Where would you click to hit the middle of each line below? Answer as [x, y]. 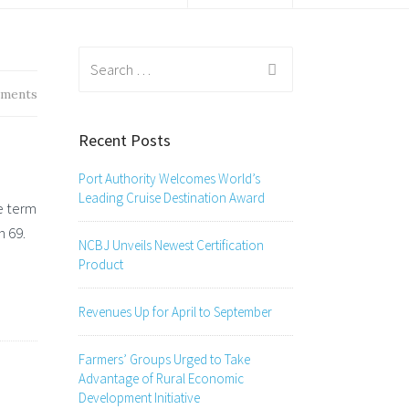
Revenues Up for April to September [175, 311]
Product [101, 264]
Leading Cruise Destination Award [172, 197]
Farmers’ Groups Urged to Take [164, 359]
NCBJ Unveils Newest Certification [171, 245]
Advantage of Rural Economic [161, 378]
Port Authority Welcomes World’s [169, 178]
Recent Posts [125, 140]
